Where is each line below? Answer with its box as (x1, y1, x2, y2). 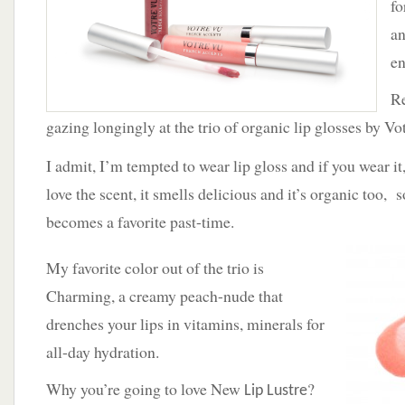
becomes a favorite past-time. (46, 211, 234, 232)
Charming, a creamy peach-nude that (46, 285, 283, 306)
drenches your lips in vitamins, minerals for (46, 313, 325, 334)
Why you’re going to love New (46, 378, 244, 400)
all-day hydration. (46, 341, 159, 363)
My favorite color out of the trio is (46, 257, 264, 278)
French (305, 37, 340, 54)
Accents (305, 57, 344, 74)
